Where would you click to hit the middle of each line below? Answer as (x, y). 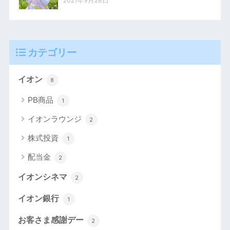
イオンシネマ (43, 177)
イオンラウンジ (55, 119)
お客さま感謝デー (52, 220)
